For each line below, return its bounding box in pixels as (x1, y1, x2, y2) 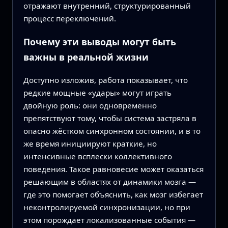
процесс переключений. (23, 13, 116, 24)
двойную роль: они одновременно (23, 100, 157, 110)
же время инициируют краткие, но (23, 138, 157, 149)
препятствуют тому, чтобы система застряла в (23, 112, 196, 123)
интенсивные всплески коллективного (23, 151, 172, 161)
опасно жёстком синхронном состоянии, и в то (23, 125, 201, 136)
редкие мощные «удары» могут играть (23, 87, 172, 98)
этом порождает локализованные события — (23, 214, 195, 225)
